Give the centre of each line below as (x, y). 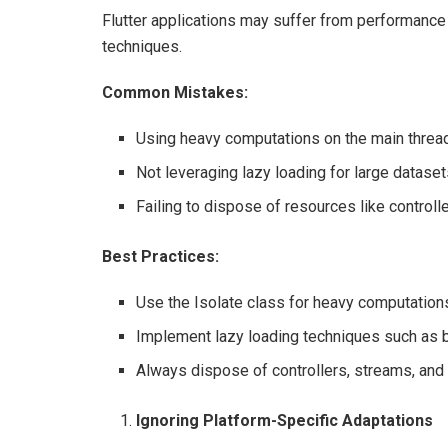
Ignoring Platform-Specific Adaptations (285, 420)
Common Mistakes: (175, 92)
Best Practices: (160, 256)
